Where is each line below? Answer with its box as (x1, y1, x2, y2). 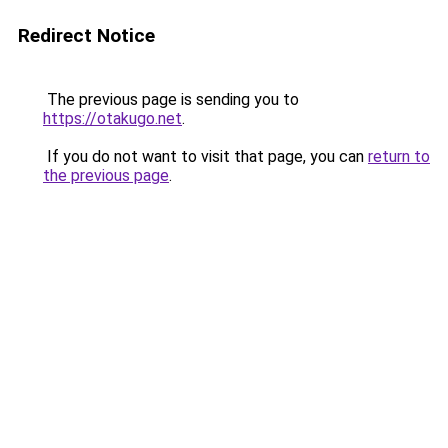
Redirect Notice (18, 24, 155, 47)
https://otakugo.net (43, 109, 182, 128)
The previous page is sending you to (43, 90, 299, 109)
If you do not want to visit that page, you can (43, 147, 368, 166)
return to (368, 147, 430, 166)
